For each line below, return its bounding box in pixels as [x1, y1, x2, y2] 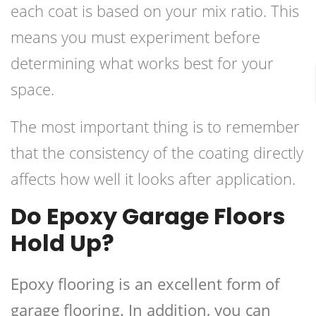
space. [11, 78, 54, 100]
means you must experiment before [11, 26, 260, 48]
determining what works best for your [11, 52, 274, 74]
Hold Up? [11, 227, 114, 260]
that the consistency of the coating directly [11, 142, 303, 164]
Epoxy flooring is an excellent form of [11, 273, 279, 295]
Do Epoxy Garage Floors [11, 200, 285, 233]
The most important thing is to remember [11, 116, 300, 138]
